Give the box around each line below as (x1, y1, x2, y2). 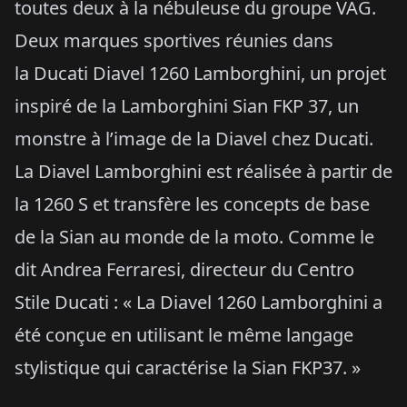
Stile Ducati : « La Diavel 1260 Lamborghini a (15, 289, 382, 314)
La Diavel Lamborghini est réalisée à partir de (15, 158, 392, 184)
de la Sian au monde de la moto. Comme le (15, 223, 374, 249)
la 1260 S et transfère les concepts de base (15, 191, 370, 216)
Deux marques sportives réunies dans (15, 27, 333, 53)
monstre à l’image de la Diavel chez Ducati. (15, 125, 373, 151)
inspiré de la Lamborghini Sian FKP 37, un (15, 93, 359, 118)
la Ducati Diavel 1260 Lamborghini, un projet (15, 60, 386, 85)
